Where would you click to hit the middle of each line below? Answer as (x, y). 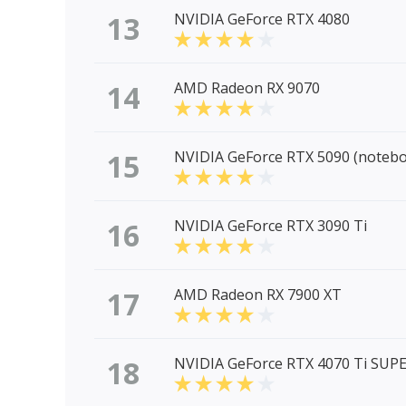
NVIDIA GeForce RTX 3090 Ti (271, 226)
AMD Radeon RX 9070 (247, 88)
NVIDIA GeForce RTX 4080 (262, 19)
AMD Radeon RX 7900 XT (258, 295)
